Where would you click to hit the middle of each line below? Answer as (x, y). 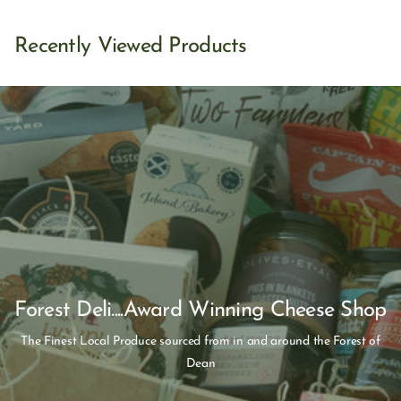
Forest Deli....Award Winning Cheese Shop (200, 310)
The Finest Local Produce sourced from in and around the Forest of (200, 341)
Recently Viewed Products (131, 47)
